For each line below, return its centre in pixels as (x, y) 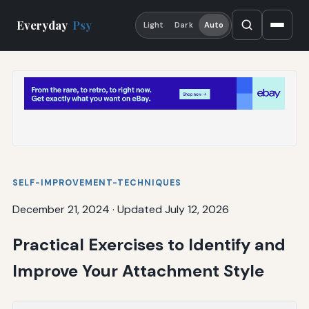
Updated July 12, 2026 (173, 209)
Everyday (43, 25)
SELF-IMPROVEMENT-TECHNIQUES (97, 182)
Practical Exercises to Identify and (149, 244)
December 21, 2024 (61, 209)
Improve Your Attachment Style (138, 270)
